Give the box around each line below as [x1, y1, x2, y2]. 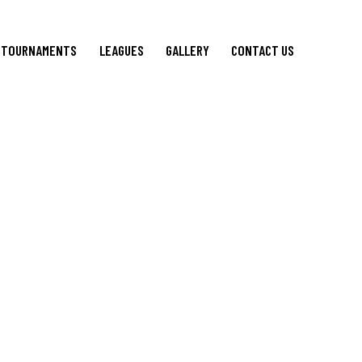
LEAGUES [99, 41, 144, 58]
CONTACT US [230, 41, 294, 58]
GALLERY [165, 41, 209, 58]
